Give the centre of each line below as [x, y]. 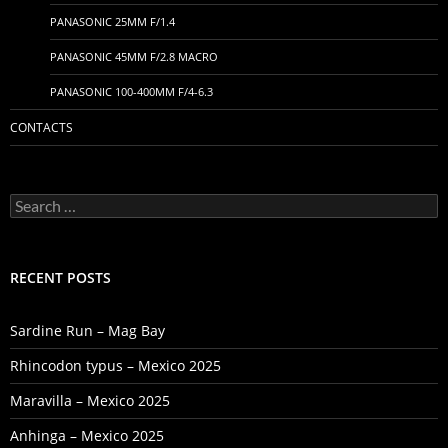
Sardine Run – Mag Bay [87, 330]
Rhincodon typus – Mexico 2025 [115, 365]
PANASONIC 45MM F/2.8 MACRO [134, 56]
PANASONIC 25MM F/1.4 [112, 21]
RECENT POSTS [60, 277]
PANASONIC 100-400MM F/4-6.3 [131, 91]
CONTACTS [41, 127]
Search [32, 201]
